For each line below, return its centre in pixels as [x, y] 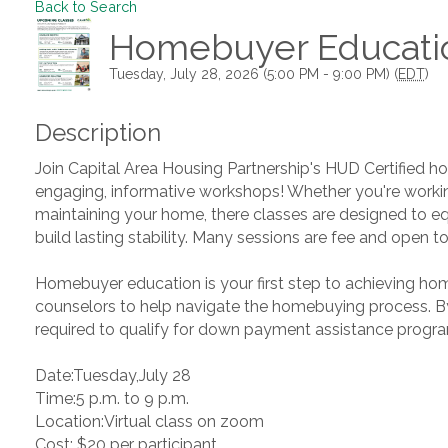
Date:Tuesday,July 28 [113, 375]
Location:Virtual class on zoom [149, 421]
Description [98, 132]
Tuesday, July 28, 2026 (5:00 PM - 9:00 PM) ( [253, 73]
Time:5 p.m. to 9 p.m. [112, 398]
